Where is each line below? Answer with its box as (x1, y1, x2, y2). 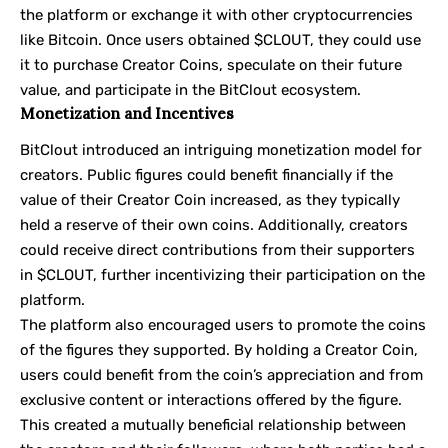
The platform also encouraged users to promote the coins (20, 315, 426, 334)
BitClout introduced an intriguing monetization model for (20, 140, 422, 159)
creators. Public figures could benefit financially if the (20, 165, 393, 184)
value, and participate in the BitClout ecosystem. (20, 81, 361, 100)
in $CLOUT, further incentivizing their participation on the (20, 265, 425, 284)
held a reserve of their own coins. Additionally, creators (20, 215, 408, 234)
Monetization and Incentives (20, 104, 234, 124)
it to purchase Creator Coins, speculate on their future (20, 56, 402, 75)
